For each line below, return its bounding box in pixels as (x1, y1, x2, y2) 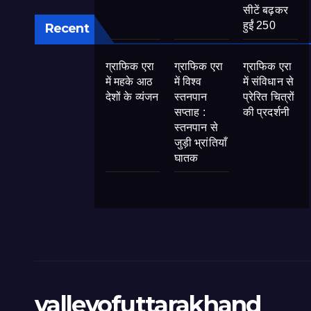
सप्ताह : (174, 106, 205, 118)
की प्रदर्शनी (242, 106, 290, 118)
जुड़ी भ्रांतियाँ (174, 137, 228, 149)
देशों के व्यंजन (105, 91, 159, 103)
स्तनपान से (174, 121, 219, 133)
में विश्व (174, 76, 202, 87)
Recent (45, 20, 89, 36)
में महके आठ (105, 76, 153, 87)
